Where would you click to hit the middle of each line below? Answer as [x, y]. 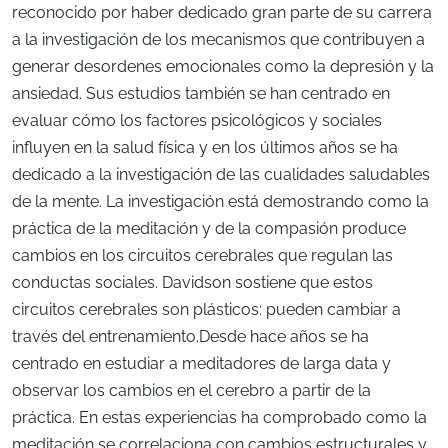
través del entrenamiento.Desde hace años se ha [190, 336]
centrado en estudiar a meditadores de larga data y [201, 363]
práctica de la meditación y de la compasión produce [209, 228]
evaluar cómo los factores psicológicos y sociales [197, 120]
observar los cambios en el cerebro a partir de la [191, 390]
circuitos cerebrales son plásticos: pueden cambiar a [206, 309]
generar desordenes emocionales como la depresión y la [223, 66]
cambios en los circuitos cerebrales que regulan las [202, 255]
